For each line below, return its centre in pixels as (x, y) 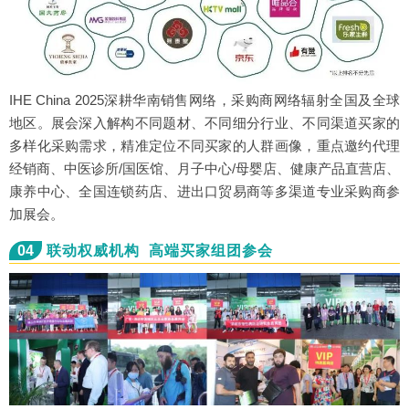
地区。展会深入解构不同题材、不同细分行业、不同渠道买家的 (204, 123)
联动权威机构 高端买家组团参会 (160, 251)
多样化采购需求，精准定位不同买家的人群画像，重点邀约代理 (204, 146)
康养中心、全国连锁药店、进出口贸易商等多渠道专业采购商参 (204, 192)
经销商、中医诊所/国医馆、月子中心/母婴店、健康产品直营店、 (204, 169)
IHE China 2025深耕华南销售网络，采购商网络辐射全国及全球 (204, 100)
